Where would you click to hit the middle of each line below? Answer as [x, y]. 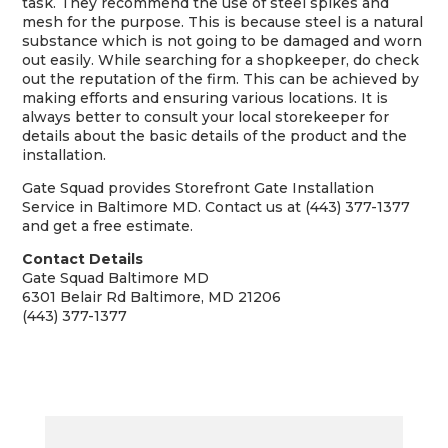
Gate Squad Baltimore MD [116, 278]
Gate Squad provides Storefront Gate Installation [198, 188]
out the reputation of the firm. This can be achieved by [221, 79]
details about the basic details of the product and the [215, 136]
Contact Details [83, 259]
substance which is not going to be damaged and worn [222, 41]
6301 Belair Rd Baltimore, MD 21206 [152, 297]
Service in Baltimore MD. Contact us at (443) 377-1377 [216, 207]
